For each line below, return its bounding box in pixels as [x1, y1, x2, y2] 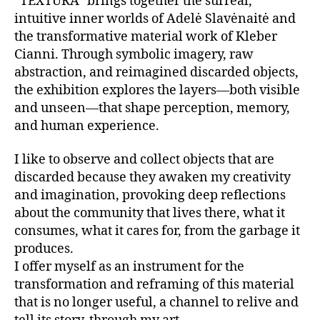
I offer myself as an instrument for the [14, 259, 244, 275]
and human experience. [14, 117, 159, 134]
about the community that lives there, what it [14, 205, 285, 221]
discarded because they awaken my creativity [14, 169, 291, 186]
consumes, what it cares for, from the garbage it [14, 223, 300, 239]
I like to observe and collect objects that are [14, 151, 274, 168]
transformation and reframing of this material [14, 276, 294, 293]
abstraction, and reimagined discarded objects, [14, 64, 299, 81]
